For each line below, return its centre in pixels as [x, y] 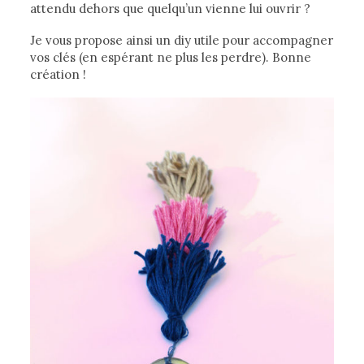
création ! [58, 74]
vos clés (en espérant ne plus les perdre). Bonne [171, 57]
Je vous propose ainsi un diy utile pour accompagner [182, 40]
